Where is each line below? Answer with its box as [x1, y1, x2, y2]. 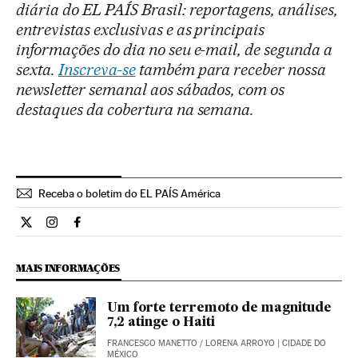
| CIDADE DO [275, 338, 326, 349]
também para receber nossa [135, 60, 327, 80]
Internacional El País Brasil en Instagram [51, 221, 273, 237]
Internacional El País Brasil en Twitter [26, 221, 230, 237]
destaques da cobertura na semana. [16, 100, 255, 120]
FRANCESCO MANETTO [107, 338, 197, 349]
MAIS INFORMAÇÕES [16, 262, 121, 275]
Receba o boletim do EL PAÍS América [38, 187, 221, 201]
